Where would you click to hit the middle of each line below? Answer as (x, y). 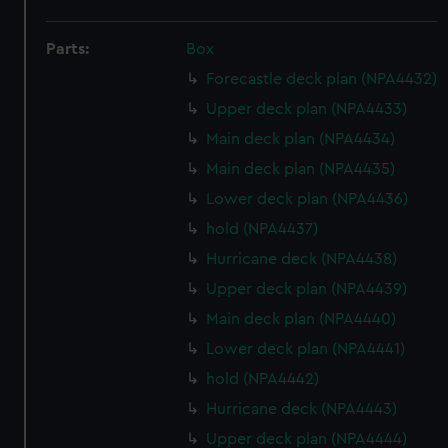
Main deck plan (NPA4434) (301, 139)
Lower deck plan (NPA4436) (307, 199)
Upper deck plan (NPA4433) (307, 109)
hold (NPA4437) (262, 229)
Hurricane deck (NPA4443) (302, 409)
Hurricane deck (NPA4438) (302, 259)
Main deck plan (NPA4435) (301, 169)
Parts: (68, 49)
